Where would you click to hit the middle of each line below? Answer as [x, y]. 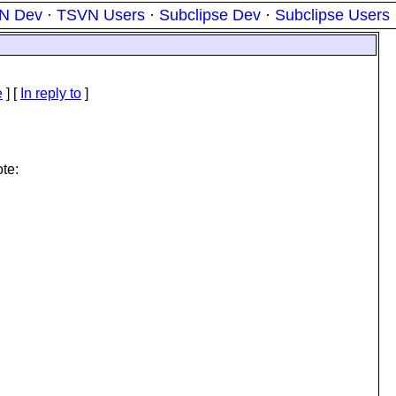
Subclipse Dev [210, 15]
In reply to [51, 93]
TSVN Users [101, 15]
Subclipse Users [332, 15]
